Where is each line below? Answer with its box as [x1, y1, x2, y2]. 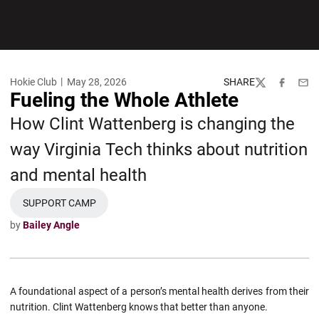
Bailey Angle [23, 219, 80, 231]
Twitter [254, 83, 286, 94]
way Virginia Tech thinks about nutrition [10, 140, 308, 159]
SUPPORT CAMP [22, 197, 96, 209]
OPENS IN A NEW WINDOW [58, 203, 177, 215]
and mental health [10, 165, 147, 185]
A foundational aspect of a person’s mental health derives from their [10, 286, 309, 297]
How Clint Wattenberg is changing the [10, 114, 295, 134]
